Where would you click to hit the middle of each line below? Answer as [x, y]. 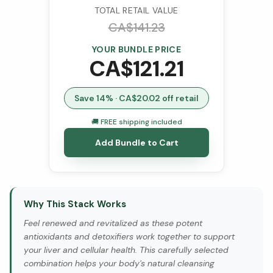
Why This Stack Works [75, 204]
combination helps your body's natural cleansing [119, 264]
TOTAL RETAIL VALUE [136, 11]
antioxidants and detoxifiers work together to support [129, 237]
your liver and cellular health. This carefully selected [126, 250]
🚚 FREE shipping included [136, 122]
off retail [179, 98]
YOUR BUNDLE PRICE [136, 50]
